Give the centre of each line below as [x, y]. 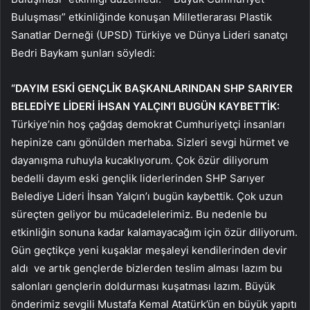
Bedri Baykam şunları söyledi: [83, 53]
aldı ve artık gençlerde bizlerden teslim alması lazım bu [147, 268]
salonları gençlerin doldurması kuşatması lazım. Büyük [143, 286]
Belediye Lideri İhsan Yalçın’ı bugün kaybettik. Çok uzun [147, 197]
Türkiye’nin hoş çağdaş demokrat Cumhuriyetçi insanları [148, 125]
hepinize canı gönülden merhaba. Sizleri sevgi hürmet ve [150, 143]
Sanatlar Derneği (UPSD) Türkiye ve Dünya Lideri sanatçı [149, 35]
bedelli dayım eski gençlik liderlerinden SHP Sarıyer [138, 179]
